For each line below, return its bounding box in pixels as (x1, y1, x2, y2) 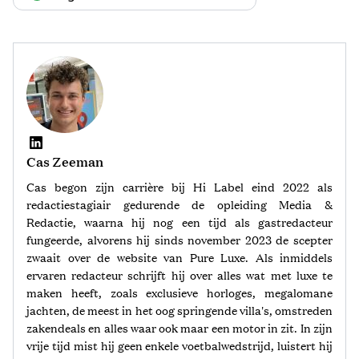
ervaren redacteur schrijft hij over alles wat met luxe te (26, 266, 333, 283)
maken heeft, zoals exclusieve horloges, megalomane (26, 284, 333, 301)
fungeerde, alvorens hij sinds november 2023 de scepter (26, 231, 333, 248)
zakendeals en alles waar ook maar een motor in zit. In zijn (26, 319, 333, 336)
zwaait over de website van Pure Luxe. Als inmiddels (26, 248, 333, 265)
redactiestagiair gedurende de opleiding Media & (26, 196, 333, 212)
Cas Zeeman (26, 151, 103, 171)
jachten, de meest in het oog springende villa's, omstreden (26, 301, 333, 318)
